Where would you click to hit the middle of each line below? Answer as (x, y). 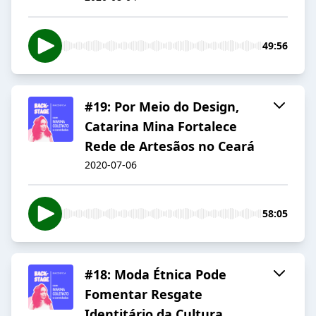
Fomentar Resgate (144, 294)
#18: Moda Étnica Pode (156, 275)
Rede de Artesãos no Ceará (170, 146)
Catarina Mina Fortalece (161, 127)
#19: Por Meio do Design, (162, 107)
